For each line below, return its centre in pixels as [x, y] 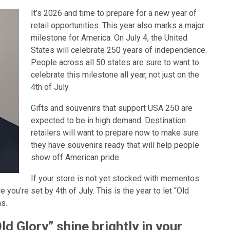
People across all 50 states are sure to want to [115, 62]
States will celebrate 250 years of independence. [119, 50]
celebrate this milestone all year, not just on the [115, 75]
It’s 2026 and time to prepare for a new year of [114, 13]
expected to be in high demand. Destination [108, 120]
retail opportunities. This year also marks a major [118, 25]
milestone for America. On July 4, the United [109, 38]
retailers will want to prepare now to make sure [115, 133]
